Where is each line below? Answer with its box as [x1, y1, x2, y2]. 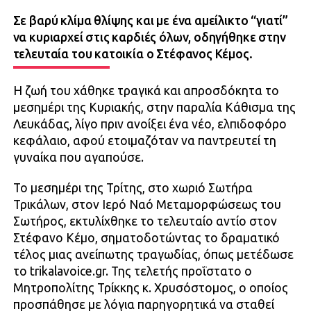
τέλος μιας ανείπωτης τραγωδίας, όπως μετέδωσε [12, 248, 294, 262]
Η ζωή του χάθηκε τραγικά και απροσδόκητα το [12, 84, 279, 98]
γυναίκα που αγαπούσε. [12, 151, 144, 165]
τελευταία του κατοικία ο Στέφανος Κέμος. [12, 47, 253, 61]
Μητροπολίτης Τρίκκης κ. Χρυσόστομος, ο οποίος [12, 281, 288, 295]
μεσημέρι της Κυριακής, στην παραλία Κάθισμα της [12, 101, 296, 115]
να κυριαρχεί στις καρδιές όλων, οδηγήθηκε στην [12, 31, 286, 44]
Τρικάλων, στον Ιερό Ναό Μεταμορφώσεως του [12, 198, 281, 212]
